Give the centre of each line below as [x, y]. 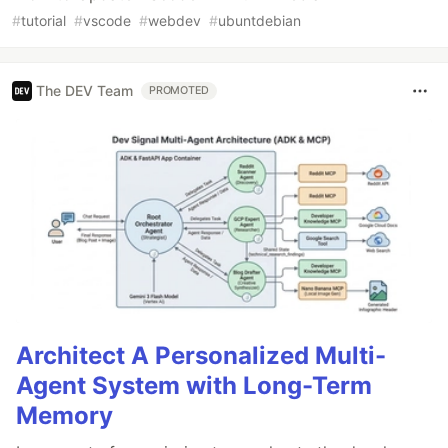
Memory [64, 416]
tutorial [43, 20]
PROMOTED [179, 90]
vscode [107, 20]
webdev [174, 20]
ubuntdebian [259, 20]
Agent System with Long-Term [194, 386]
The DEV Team [84, 91]
